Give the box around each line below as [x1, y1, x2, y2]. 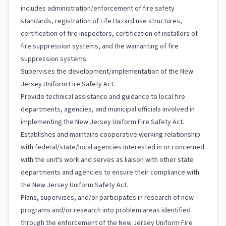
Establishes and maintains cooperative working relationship [21, 130, 200, 140]
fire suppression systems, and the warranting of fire [21, 41, 179, 51]
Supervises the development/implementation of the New [21, 67, 193, 77]
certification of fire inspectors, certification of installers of [21, 29, 198, 39]
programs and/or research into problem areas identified [21, 205, 191, 215]
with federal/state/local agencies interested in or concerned [21, 142, 204, 152]
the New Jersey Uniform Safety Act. [21, 180, 128, 190]
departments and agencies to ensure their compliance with [21, 167, 199, 178]
